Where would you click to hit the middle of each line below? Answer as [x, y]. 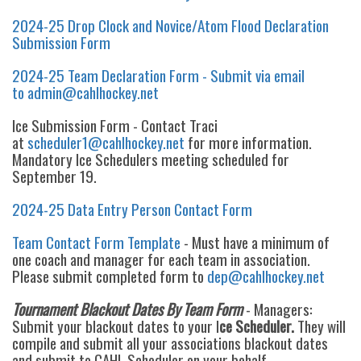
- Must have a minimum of [255, 242]
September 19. [54, 176]
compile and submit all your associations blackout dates [170, 342]
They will [320, 326]
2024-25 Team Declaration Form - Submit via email [158, 75]
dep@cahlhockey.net [266, 276]
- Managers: [278, 309]
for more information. [248, 142]
